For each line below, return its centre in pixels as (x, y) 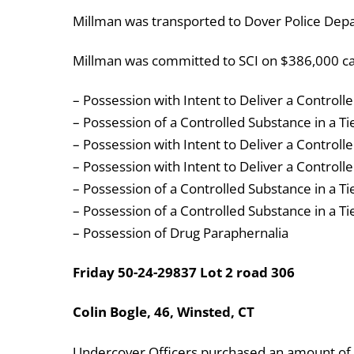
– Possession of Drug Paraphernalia (181, 233)
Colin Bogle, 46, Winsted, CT (164, 312)
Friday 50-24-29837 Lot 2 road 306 (184, 273)
